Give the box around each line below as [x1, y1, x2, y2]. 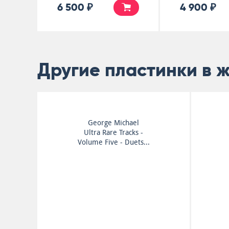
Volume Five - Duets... [77, 138, 150, 146]
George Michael [88, 119, 139, 127]
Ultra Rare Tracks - [84, 128, 143, 136]
